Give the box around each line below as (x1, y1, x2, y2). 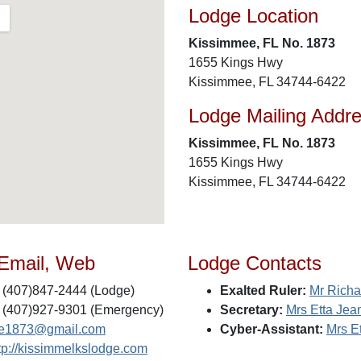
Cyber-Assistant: (220, 322, 323, 336)
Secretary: (220, 303, 283, 317)
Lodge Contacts (188, 252, 322, 274)
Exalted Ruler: (220, 284, 306, 297)
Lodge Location (189, 5, 318, 27)
